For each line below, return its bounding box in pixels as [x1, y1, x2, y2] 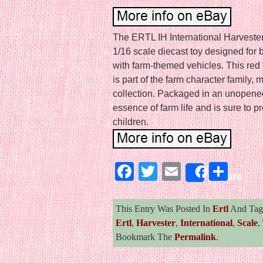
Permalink [174, 231, 216, 242]
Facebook [134, 160, 217, 182]
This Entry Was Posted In [116, 203, 213, 214]
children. [113, 116, 149, 127]
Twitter [157, 160, 213, 182]
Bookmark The [116, 231, 174, 242]
